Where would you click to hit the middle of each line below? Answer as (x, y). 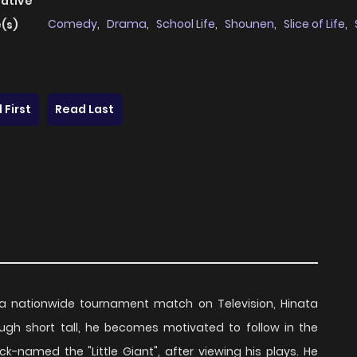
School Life (186, 24)
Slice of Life (314, 24)
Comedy (73, 24)
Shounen (249, 24)
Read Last (84, 110)
